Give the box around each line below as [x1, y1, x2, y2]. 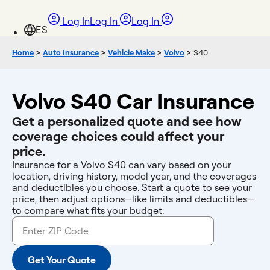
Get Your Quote [28, 254, 96, 266]
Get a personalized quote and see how [12, 113, 242, 130]
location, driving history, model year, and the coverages [12, 170, 256, 182]
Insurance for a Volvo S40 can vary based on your [12, 159, 231, 171]
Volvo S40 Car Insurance [12, 87, 254, 115]
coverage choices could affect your [12, 128, 224, 145]
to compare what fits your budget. [12, 204, 164, 216]
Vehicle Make [108, 48, 155, 57]
